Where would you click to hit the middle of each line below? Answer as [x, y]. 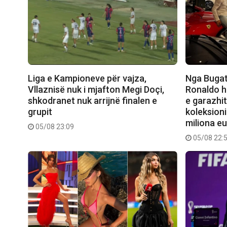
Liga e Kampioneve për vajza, [87, 79]
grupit [40, 112]
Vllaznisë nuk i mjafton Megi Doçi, [96, 90]
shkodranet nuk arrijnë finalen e [92, 101]
